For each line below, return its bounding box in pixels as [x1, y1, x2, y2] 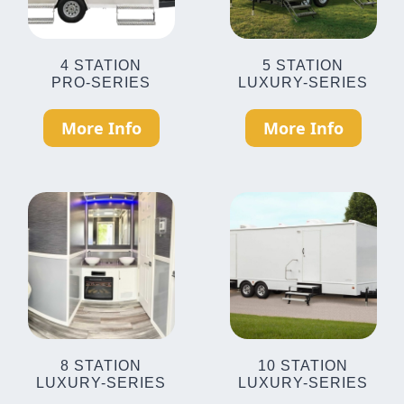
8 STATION [60, 358, 142, 373]
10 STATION [258, 358, 348, 373]
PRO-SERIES [51, 75, 151, 90]
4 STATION [60, 58, 142, 73]
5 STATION [262, 58, 344, 73]
